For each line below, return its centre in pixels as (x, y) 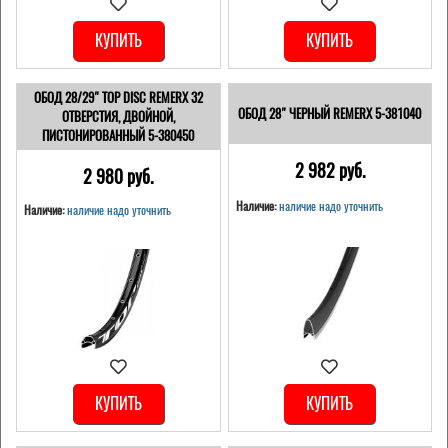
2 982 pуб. (329, 170)
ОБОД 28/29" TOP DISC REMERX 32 (118, 98)
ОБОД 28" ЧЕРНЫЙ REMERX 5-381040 (330, 114)
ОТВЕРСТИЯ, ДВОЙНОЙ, (118, 117)
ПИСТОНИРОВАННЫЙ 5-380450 (118, 136)
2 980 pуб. (118, 177)
